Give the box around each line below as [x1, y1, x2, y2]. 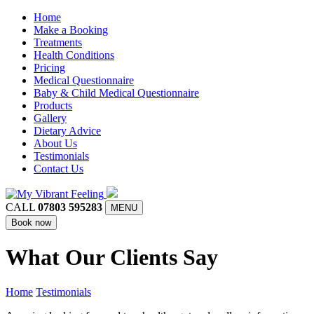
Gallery [34, 112, 67, 124]
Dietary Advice [34, 125, 101, 137]
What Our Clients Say [6, 245, 218, 271]
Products [34, 100, 72, 111]
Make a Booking [34, 24, 108, 36]
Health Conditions [34, 49, 114, 61]
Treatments [34, 36, 82, 48]
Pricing [34, 62, 65, 74]
